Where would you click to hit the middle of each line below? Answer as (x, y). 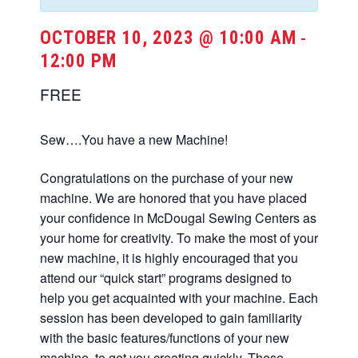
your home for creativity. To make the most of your (179, 238)
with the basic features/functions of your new (165, 338)
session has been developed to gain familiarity (171, 318)
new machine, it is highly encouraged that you (169, 258)
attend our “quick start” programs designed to (166, 278)
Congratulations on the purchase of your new (167, 178)
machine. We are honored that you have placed (173, 198)
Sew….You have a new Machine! (134, 140)
